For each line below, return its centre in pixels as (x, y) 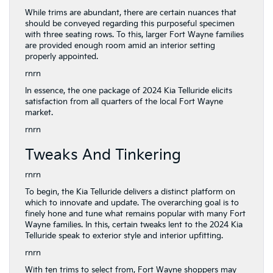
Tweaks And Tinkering (103, 155)
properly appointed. (62, 56)
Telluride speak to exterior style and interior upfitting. (124, 236)
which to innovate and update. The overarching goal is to (132, 203)
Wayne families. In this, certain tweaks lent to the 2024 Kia (134, 225)
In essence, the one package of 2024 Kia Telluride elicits (129, 90)
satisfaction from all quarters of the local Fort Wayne (124, 101)
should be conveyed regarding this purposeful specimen (130, 23)
